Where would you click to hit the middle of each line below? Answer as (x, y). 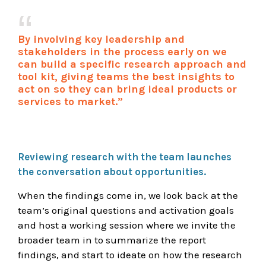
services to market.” (70, 101)
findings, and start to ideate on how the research (130, 254)
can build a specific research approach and (132, 64)
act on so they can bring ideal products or (127, 89)
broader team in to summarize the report (112, 240)
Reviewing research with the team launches (125, 156)
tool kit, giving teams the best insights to (126, 76)
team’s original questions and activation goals (126, 210)
